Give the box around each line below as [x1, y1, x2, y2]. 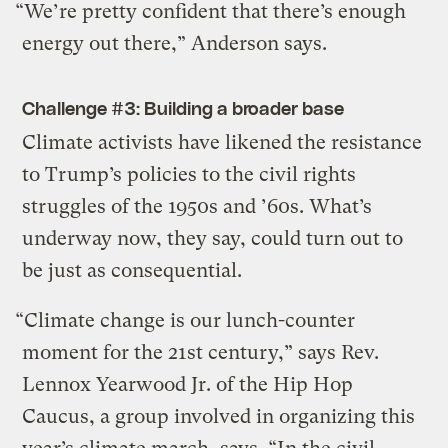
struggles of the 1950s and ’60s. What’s [22, 194, 373, 218]
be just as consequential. [22, 258, 243, 282]
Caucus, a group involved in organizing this [22, 404, 416, 428]
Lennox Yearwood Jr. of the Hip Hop [22, 372, 354, 396]
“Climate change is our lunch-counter [15, 308, 356, 332]
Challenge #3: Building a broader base [22, 95, 345, 119]
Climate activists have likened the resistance [22, 130, 423, 154]
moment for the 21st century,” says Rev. [22, 340, 380, 364]
